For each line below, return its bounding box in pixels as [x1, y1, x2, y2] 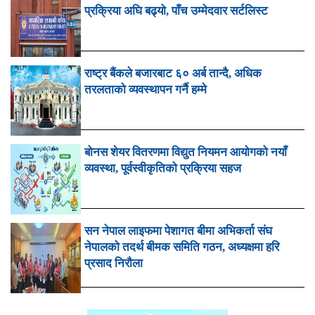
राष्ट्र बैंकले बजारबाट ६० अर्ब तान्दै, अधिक [84, 67, 262, 81]
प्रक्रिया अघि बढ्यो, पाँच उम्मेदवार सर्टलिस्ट [84, 4, 268, 18]
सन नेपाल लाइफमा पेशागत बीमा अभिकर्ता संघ [84, 224, 272, 238]
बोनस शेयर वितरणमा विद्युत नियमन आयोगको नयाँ [84, 146, 287, 160]
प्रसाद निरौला [84, 257, 143, 271]
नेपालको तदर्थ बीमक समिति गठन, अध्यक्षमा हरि [84, 240, 279, 255]
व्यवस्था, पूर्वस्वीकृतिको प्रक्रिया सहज [84, 162, 241, 176]
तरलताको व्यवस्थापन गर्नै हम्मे [84, 83, 207, 97]
